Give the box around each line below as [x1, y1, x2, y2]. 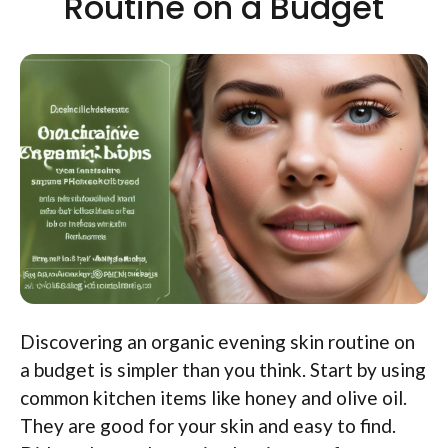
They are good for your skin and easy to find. [20, 413, 396, 437]
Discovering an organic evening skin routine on [20, 329, 415, 353]
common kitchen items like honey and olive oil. [20, 385, 407, 409]
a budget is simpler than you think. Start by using [20, 357, 426, 381]
